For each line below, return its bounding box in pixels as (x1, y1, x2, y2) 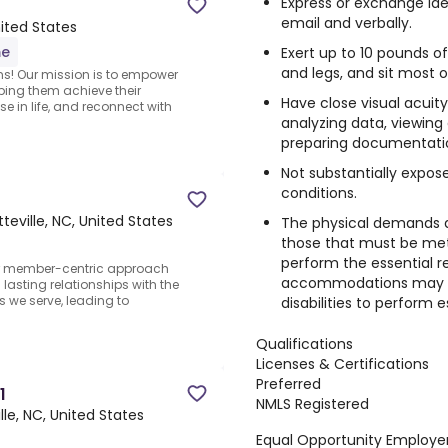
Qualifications (256, 334, 353, 354)
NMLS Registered (256, 394, 369, 414)
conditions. (281, 183, 357, 203)
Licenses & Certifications (256, 354, 429, 374)
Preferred (256, 374, 321, 394)
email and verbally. (281, 13, 412, 33)
